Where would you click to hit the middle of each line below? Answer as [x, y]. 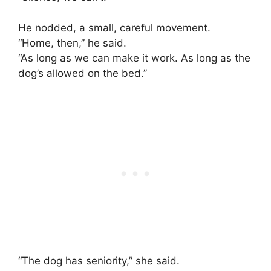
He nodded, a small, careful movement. [114, 28]
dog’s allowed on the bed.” [83, 73]
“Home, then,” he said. [72, 43]
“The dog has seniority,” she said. [99, 261]
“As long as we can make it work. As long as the [134, 58]
